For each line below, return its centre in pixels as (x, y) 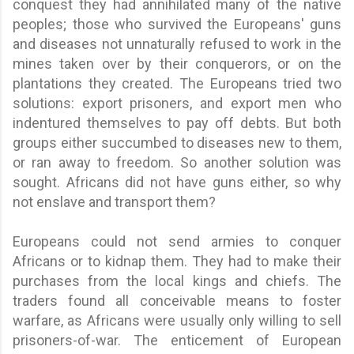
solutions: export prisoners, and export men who (177, 103)
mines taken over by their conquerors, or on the (177, 63)
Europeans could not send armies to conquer (177, 241)
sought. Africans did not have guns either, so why (177, 182)
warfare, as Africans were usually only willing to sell (177, 320)
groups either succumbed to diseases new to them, (177, 142)
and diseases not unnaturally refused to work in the (177, 43)
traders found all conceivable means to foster (177, 300)
